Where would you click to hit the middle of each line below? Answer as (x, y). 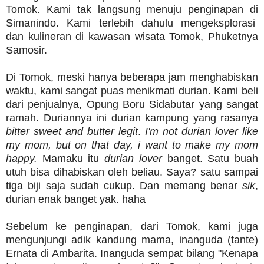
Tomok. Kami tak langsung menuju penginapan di (132, 10)
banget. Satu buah (210, 159)
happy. (22, 159)
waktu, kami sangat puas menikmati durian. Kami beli (132, 91)
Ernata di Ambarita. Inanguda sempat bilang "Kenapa (132, 254)
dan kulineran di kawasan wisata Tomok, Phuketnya (132, 37)
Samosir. (27, 50)
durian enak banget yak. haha (76, 199)
